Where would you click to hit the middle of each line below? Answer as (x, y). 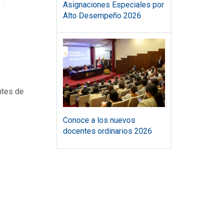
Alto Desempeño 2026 (102, 15)
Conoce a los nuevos (99, 120)
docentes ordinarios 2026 (107, 131)
